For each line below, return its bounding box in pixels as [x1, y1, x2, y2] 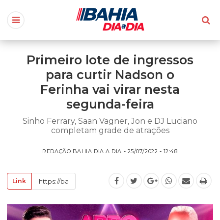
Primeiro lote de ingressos [27, 53, 193, 68]
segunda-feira [66, 97, 154, 112]
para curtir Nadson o [46, 67, 174, 82]
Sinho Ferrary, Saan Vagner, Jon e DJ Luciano [23, 116, 197, 126]
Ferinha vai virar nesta [40, 82, 180, 97]
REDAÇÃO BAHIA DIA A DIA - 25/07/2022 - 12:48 [42, 148, 178, 155]
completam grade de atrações [51, 126, 169, 136]
